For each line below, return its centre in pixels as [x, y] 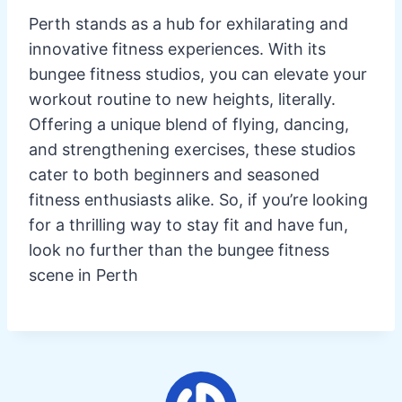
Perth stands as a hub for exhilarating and [188, 23]
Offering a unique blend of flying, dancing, [189, 124]
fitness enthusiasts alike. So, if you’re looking [198, 199]
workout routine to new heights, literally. [182, 99]
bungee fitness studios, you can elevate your [198, 74]
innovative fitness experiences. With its [177, 48]
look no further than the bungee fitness [179, 249]
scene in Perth [83, 275]
